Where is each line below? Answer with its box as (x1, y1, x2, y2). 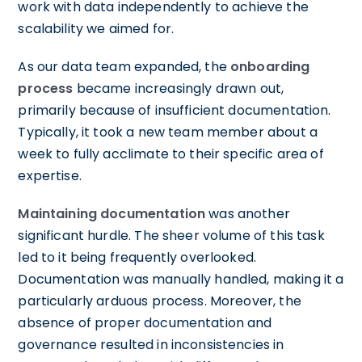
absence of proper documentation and (18, 313, 272, 332)
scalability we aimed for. (18, 19, 175, 38)
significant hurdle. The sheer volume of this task (18, 225, 325, 245)
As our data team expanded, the (18, 57, 231, 76)
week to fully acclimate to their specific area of (18, 144, 324, 163)
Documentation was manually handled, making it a (18, 269, 344, 288)
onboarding (230, 57, 310, 76)
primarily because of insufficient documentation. (18, 100, 331, 120)
